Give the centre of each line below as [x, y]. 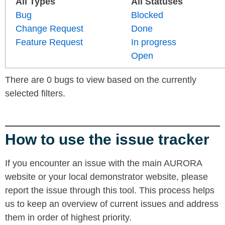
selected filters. [35, 94]
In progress [154, 42]
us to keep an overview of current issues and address [112, 204]
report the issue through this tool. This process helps [110, 191]
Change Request [49, 29]
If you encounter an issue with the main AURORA [103, 163]
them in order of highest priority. [68, 218]
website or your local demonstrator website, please [106, 177]
